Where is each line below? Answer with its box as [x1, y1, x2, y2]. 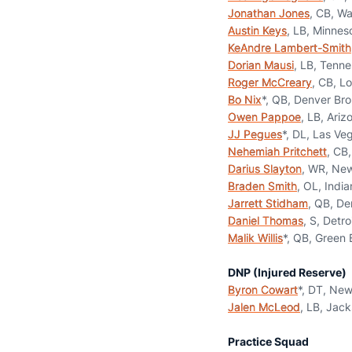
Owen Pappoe [228, 110, 301, 123]
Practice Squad [228, 335, 309, 348]
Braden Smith [228, 179, 297, 192]
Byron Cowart [228, 283, 298, 296]
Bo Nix [228, 93, 262, 106]
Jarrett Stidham [228, 196, 308, 210]
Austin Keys [228, 24, 287, 37]
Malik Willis [228, 231, 283, 244]
